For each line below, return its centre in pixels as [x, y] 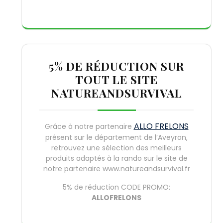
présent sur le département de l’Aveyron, [116, 137]
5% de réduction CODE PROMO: [116, 187]
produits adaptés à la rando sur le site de [116, 158]
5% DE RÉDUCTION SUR [116, 66]
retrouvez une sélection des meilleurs [116, 148]
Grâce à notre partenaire [89, 126]
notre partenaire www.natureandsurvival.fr [116, 168]
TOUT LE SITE [116, 79]
